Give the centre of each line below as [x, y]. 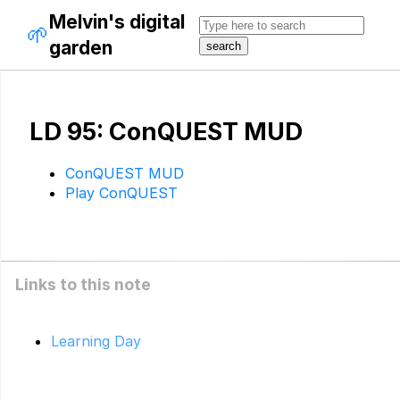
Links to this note [83, 285]
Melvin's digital [117, 22]
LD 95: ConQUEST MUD [166, 132]
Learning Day [96, 341]
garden [81, 48]
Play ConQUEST [121, 193]
